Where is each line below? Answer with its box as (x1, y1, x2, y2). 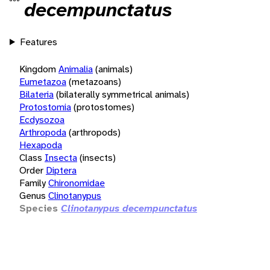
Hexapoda (19, 138, 62, 151)
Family (19, 176, 46, 189)
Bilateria (19, 87, 54, 101)
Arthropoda (19, 125, 66, 139)
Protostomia (19, 100, 71, 113)
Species (19, 201, 58, 215)
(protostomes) (74, 100, 134, 113)
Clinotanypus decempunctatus (61, 201, 197, 215)
